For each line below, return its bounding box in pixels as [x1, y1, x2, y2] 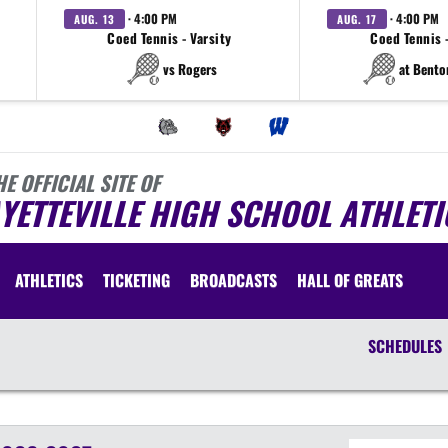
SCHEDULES [367, 334, 442, 358]
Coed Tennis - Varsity [107, 28, 232, 48]
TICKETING [103, 268, 170, 292]
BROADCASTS [190, 268, 277, 292]
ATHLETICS [15, 268, 83, 292]
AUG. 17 [337, 11, 377, 27]
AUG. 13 [74, 11, 115, 27]
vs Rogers [162, 58, 217, 79]
